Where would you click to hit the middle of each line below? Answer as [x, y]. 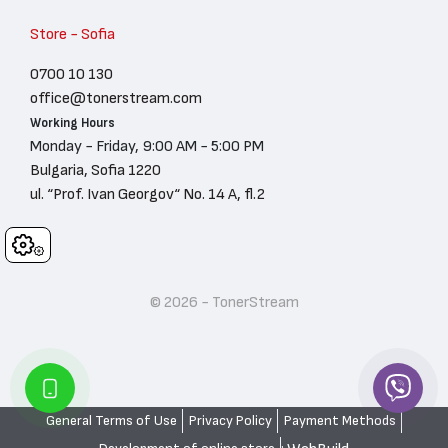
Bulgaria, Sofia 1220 [95, 169]
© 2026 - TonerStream [224, 302]
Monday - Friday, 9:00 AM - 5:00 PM [147, 145]
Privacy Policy [230, 420]
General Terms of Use [111, 420]
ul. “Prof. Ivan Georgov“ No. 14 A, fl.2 [147, 193]
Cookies [37, 245]
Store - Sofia [72, 33]
